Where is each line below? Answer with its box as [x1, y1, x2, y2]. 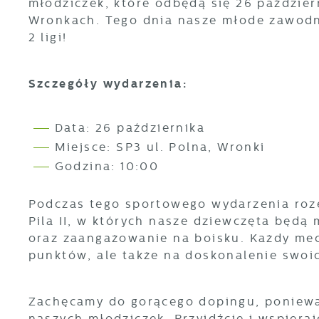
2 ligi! [28, 31, 68, 45]
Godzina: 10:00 [54, 159, 159, 174]
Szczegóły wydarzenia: [28, 76, 187, 90]
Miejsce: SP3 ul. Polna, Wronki [54, 140, 266, 155]
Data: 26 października [54, 121, 205, 135]
